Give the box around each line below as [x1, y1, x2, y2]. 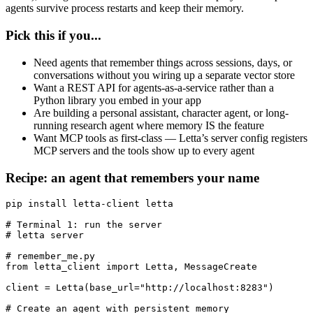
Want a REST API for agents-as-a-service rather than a [34, 81, 274, 94]
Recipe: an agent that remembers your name [6, 170, 259, 185]
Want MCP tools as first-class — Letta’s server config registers [34, 131, 307, 144]
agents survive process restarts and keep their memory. [6, 2, 244, 15]
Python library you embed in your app [34, 94, 201, 106]
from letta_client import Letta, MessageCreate [6, 261, 257, 272]
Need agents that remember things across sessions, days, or [34, 56, 292, 68]
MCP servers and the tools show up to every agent [34, 144, 254, 156]
